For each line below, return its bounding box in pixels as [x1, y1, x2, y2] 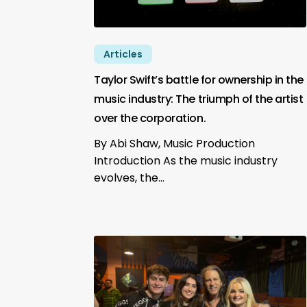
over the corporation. [94, 110, 206, 126]
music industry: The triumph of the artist [94, 90, 304, 107]
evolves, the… [94, 169, 165, 186]
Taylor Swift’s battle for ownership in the [94, 71, 304, 88]
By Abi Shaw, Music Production [94, 135, 256, 151]
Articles [103, 47, 143, 61]
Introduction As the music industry [94, 152, 278, 169]
